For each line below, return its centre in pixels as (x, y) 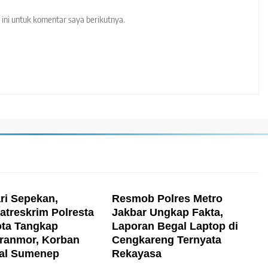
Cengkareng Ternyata (167, 240)
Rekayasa (137, 254)
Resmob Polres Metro (167, 199)
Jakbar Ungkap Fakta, (168, 213)
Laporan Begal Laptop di (175, 226)
